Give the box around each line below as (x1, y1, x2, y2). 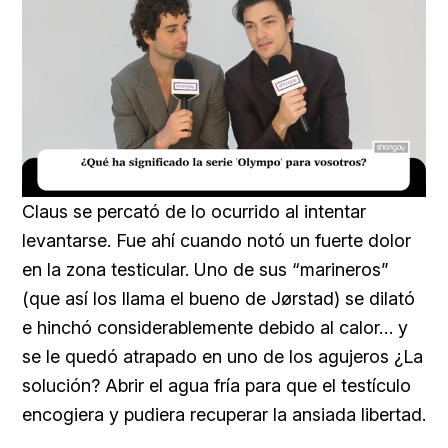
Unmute (142, 180, 178, 192)
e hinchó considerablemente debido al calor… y (22, 316, 408, 338)
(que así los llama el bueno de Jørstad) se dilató (22, 287, 415, 309)
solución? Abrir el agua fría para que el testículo (22, 374, 411, 396)
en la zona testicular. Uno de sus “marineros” (22, 258, 389, 280)
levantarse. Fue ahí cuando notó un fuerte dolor (22, 229, 411, 251)
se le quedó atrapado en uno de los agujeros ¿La (22, 345, 423, 367)
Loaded (203, 179, 240, 191)
